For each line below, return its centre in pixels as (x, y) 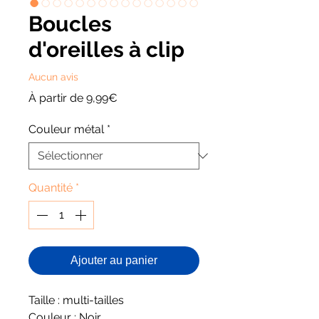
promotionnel (152, 111)
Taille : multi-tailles (76, 300)
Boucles (70, 24)
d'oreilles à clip (106, 49)
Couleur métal (66, 129)
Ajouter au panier (114, 260)
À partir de (57, 98)
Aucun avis (53, 77)
